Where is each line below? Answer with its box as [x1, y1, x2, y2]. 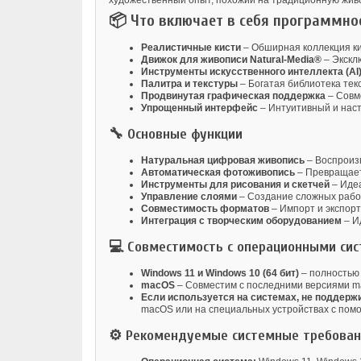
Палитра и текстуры [141, 78, 238, 90]
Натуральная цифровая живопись [141, 155, 305, 167]
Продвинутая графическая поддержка [141, 90, 326, 102]
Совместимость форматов [141, 203, 269, 215]
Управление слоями [141, 191, 237, 203]
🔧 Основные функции [109, 126, 243, 143]
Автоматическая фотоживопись [141, 167, 295, 179]
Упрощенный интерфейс [141, 102, 258, 114]
